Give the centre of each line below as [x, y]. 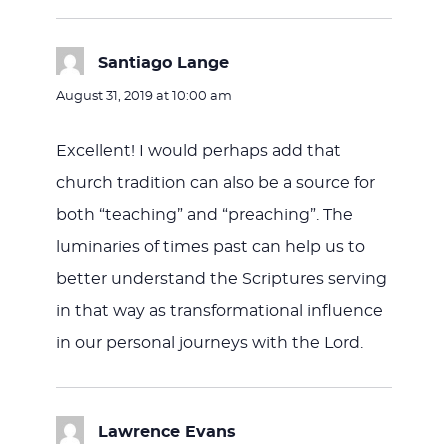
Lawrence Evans [166, 432]
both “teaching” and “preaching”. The [204, 215]
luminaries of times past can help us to [210, 247]
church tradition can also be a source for [215, 183]
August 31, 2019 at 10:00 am [143, 97]
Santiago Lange [163, 63]
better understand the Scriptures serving [221, 279]
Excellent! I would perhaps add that [198, 151]
